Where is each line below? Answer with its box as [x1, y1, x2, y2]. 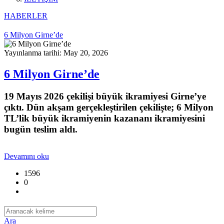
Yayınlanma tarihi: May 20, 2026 [4, 48, 108, 57]
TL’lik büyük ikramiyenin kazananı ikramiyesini [4, 112, 205, 123]
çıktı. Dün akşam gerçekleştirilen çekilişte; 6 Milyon [4, 101, 213, 112]
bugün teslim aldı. [4, 123, 77, 134]
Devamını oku [4, 151, 49, 160]
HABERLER [4, 11, 47, 20]
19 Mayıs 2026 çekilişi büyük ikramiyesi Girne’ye [4, 90, 206, 101]
